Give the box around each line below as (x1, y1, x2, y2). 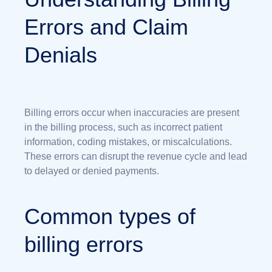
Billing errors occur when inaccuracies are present (24, 107, 239, 118)
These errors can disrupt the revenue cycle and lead (24, 151, 247, 161)
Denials (24, 42, 97, 67)
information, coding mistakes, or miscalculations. (24, 136, 232, 147)
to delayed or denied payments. (24, 165, 159, 176)
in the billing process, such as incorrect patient (24, 121, 222, 132)
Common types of (24, 203, 195, 229)
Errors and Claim (24, 14, 188, 39)
